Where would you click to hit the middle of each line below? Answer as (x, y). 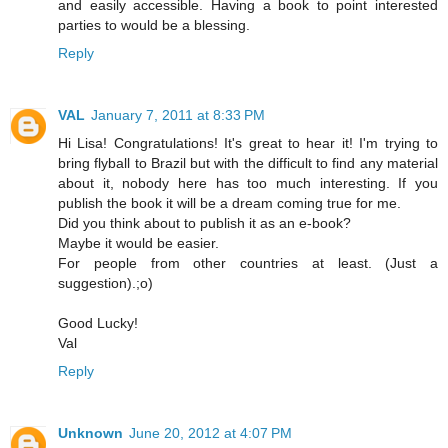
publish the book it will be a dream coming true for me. (229, 202)
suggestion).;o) (105, 282)
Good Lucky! (98, 322)
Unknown (90, 432)
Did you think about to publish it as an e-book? (204, 222)
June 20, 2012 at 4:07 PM (210, 432)
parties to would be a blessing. (154, 24)
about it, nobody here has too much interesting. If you (248, 182)
